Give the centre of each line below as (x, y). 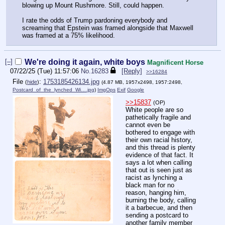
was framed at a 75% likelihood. (69, 35)
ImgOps (106, 90)
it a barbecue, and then (159, 207)
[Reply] (132, 71)
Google (136, 90)
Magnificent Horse (175, 62)
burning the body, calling (161, 200)
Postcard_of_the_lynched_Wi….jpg (53, 90)
